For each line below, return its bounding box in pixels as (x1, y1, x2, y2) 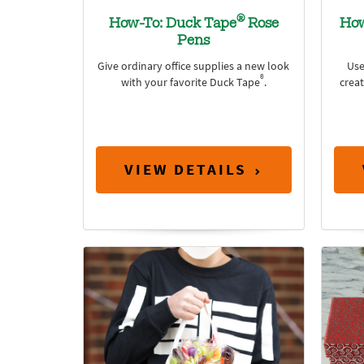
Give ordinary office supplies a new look (97, 58, 290, 74)
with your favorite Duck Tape (120, 74, 260, 90)
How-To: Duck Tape (108, 16, 236, 32)
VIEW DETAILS (124, 159, 248, 180)
